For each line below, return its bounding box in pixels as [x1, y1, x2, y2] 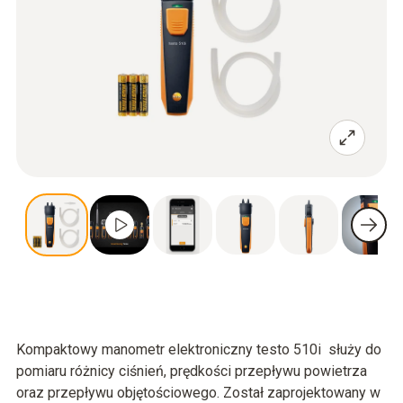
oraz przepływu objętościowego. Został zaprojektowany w [16, 384, 381, 401]
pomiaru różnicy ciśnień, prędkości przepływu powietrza [16, 363, 367, 380]
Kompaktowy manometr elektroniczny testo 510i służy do [16, 341, 381, 358]
